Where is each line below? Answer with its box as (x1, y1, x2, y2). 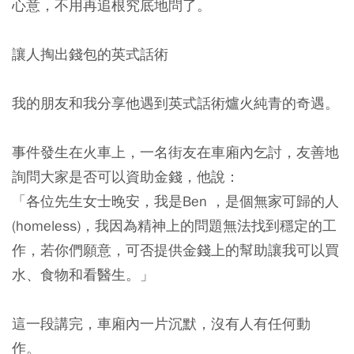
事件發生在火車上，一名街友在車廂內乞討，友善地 (12, 143, 339, 161)
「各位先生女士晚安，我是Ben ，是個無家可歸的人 (12, 192, 339, 210)
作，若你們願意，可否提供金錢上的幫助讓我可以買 (12, 241, 339, 259)
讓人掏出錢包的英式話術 (12, 45, 168, 63)
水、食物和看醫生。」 (12, 265, 154, 284)
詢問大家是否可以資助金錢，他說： (12, 168, 239, 186)
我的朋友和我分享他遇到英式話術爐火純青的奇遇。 (12, 94, 339, 112)
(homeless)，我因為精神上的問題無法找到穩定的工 (12, 217, 337, 235)
